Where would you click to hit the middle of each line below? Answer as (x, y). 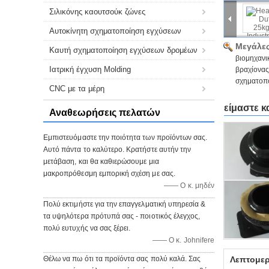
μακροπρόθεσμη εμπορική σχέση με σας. (109, 174)
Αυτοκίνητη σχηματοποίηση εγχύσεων (115, 31)
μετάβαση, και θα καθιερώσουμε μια (101, 162)
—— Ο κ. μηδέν (189, 186)
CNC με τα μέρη (77, 89)
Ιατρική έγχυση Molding (90, 69)
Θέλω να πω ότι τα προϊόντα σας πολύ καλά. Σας (122, 259)
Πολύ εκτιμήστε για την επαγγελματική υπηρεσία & (125, 204)
